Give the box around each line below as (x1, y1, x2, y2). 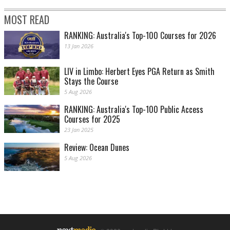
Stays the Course (64, 75, 118, 88)
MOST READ (4, 11, 49, 27)
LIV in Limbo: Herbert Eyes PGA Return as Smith (64, 65, 215, 78)
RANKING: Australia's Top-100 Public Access (64, 103, 203, 116)
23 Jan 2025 (64, 126, 93, 134)
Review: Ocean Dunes (64, 141, 129, 154)
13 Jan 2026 (64, 42, 93, 50)
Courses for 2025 (64, 113, 120, 126)
